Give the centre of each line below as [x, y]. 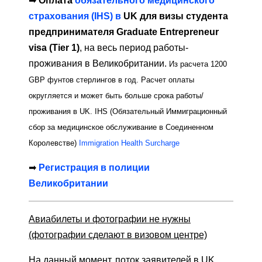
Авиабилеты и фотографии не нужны [110, 219]
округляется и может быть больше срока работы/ [116, 96]
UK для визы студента [176, 16]
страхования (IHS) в [76, 16]
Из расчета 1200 [198, 64]
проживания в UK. [61, 112]
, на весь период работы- [134, 48]
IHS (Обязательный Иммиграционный [161, 112]
